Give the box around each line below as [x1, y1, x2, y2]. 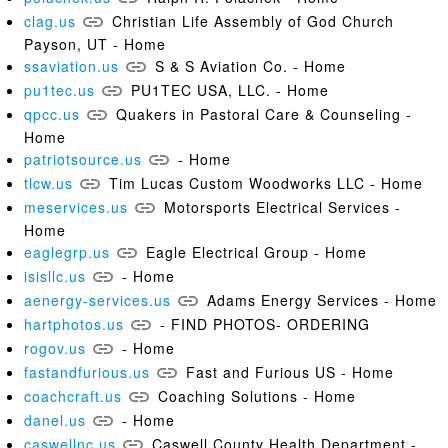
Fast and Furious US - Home [186, 362, 394, 382]
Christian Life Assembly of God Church [112, 11, 394, 31]
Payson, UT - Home [24, 34, 166, 54]
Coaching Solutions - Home [158, 386, 356, 406]
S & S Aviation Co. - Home [155, 56, 346, 76]
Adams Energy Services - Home [207, 290, 437, 310]
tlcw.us [24, 173, 73, 193]
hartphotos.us [24, 314, 124, 334]
